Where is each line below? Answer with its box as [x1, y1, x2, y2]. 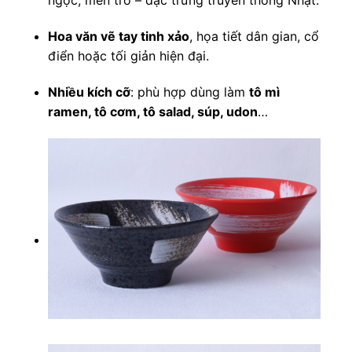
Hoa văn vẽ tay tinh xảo [47, 28, 189, 45]
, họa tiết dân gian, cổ [189, 28, 319, 45]
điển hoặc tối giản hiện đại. [47, 48, 209, 64]
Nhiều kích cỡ [47, 83, 130, 100]
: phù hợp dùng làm [130, 83, 249, 100]
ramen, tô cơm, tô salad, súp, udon [47, 103, 258, 119]
